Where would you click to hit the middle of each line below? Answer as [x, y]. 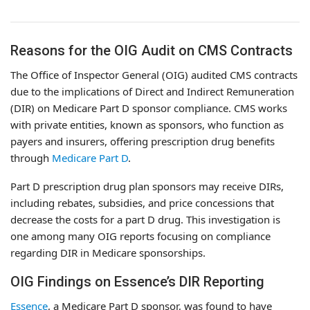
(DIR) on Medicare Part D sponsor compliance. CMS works [149, 108]
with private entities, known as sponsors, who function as [147, 124]
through [31, 157]
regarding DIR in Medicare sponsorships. [108, 252]
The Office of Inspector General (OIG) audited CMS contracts [154, 74]
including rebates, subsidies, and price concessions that [142, 202]
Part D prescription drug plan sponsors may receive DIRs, [147, 186]
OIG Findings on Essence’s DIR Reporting [137, 281]
